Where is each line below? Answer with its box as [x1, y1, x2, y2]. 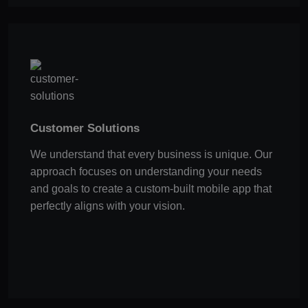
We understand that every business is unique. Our [30, 148, 272, 160]
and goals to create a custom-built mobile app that [30, 182, 272, 195]
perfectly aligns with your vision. [30, 199, 185, 212]
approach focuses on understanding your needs [30, 165, 262, 177]
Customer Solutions [30, 121, 140, 135]
